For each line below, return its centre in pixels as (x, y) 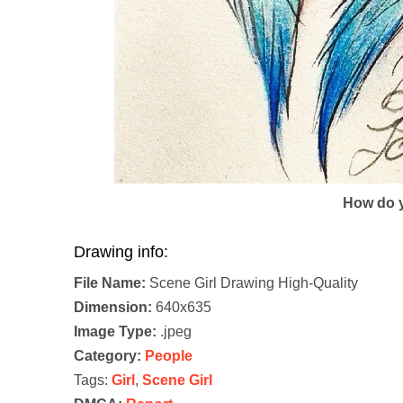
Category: (107, 356)
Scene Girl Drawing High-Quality (252, 283)
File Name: (110, 283)
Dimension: (113, 308)
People (169, 356)
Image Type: (115, 332)
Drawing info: (121, 252)
